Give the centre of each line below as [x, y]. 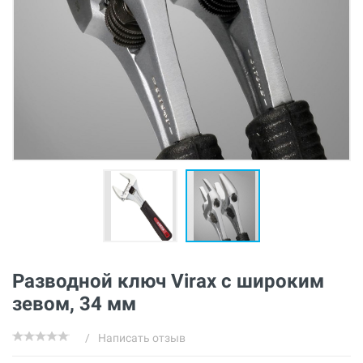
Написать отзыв [142, 338]
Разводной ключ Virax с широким [168, 281]
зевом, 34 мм [74, 304]
